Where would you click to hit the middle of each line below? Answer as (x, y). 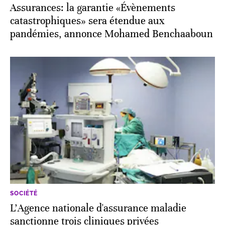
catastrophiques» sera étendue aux (87, 21)
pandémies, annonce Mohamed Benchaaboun (111, 34)
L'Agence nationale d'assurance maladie (98, 208)
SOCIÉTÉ (24, 193)
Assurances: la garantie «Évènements (93, 8)
